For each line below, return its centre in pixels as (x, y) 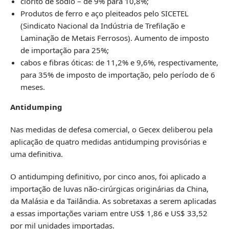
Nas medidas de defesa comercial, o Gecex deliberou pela (111, 130)
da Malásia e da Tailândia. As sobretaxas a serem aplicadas (113, 201)
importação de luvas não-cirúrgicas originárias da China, (109, 189)
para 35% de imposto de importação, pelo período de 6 (118, 75)
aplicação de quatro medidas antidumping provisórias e (108, 142)
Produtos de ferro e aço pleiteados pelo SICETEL (105, 14)
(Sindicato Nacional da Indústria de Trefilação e (103, 26)
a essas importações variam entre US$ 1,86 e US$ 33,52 (109, 213)
